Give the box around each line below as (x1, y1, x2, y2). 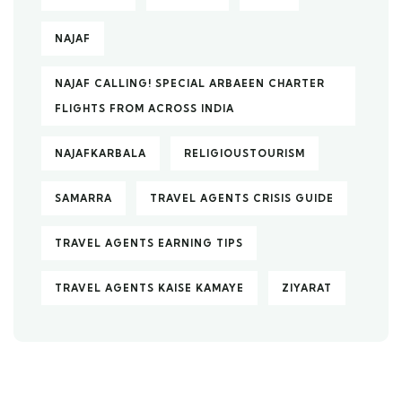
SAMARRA (55, 192, 112, 205)
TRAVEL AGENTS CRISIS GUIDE (150, 192, 334, 205)
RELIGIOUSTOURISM (184, 147, 305, 160)
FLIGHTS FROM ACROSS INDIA (55, 102, 234, 115)
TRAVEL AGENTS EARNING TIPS (55, 237, 243, 249)
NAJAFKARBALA (55, 147, 146, 160)
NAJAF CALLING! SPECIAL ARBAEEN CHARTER (55, 77, 325, 90)
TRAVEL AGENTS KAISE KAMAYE (55, 282, 244, 294)
